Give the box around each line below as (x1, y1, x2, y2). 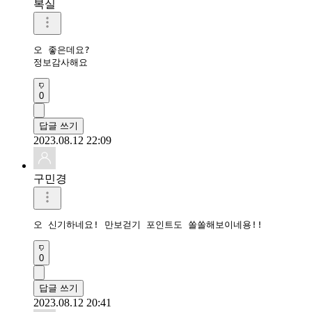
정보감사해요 (33, 56, 88, 68)
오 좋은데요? (33, 44, 90, 55)
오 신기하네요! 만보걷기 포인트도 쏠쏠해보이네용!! (33, 219, 263, 230)
